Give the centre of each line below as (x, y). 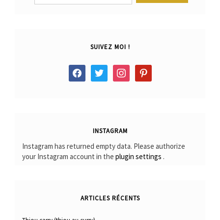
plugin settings (139, 157)
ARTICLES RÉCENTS (110, 198)
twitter (98, 71)
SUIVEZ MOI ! (110, 47)
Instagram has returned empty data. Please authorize (104, 146)
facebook (81, 71)
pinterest (146, 71)
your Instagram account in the (69, 157)
